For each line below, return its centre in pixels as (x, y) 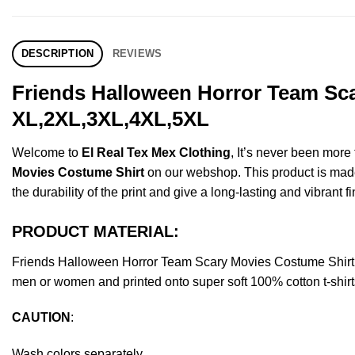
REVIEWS (137, 53)
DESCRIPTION (57, 53)
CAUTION (41, 318)
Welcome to (47, 152)
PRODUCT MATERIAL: (95, 231)
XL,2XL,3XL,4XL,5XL (111, 118)
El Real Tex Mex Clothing (156, 152)
